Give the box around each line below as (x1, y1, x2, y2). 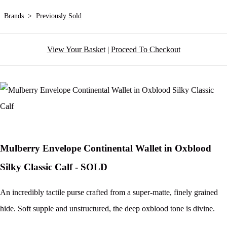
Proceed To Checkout (110, 45, 180, 54)
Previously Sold (36, 12, 82, 20)
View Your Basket (47, 45, 105, 54)
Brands (4, 12, 24, 20)
